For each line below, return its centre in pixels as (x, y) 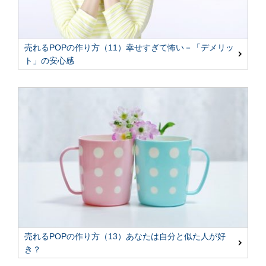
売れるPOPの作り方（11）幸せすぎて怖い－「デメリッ (129, 48)
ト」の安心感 (49, 61)
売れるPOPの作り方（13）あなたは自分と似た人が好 (125, 236)
